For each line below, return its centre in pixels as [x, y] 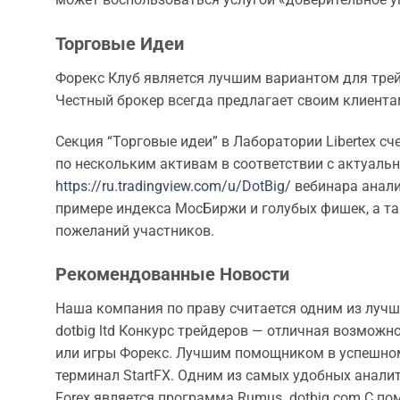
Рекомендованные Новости [172, 275]
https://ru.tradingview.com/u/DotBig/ [173, 186]
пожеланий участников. [135, 230]
